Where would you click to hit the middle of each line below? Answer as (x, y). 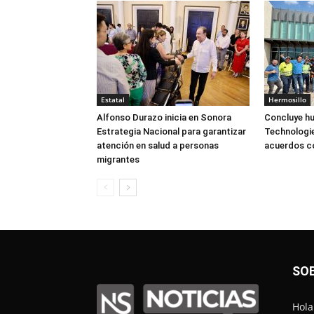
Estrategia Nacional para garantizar (171, 132)
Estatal (113, 100)
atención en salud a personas (158, 146)
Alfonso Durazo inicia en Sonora (164, 118)
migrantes (118, 160)
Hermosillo (287, 100)
